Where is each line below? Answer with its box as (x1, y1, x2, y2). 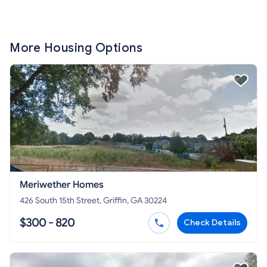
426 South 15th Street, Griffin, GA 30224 (20, 195, 167, 206)
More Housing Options (10, 40, 142, 55)
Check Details (184, 217, 241, 228)
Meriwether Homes (20, 178, 104, 191)
